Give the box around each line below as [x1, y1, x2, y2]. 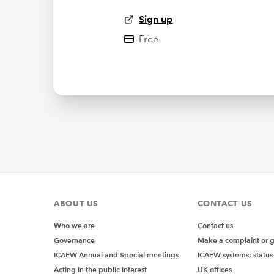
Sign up [139, 13, 173, 26]
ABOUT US [54, 198, 99, 209]
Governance [54, 235, 95, 245]
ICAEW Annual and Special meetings [54, 250, 179, 260]
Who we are [54, 221, 95, 231]
